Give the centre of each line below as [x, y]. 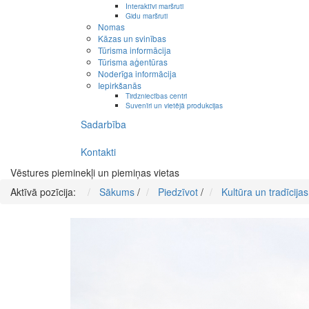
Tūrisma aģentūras [133, 62]
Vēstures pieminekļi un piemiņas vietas [95, 173]
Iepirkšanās [120, 86]
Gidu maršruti [147, 16]
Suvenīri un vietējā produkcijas [174, 106]
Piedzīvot [178, 192]
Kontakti [98, 152]
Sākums [117, 192]
